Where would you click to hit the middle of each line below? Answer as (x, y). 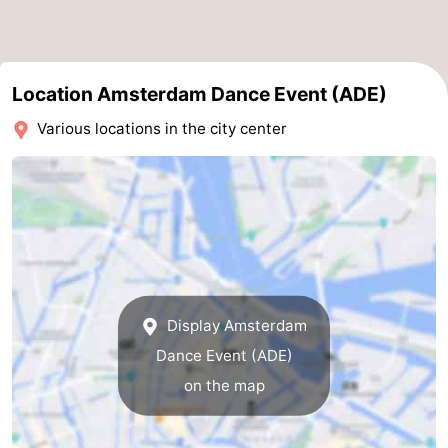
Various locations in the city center (160, 128)
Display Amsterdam (234, 325)
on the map (224, 385)
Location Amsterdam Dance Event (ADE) (199, 93)
